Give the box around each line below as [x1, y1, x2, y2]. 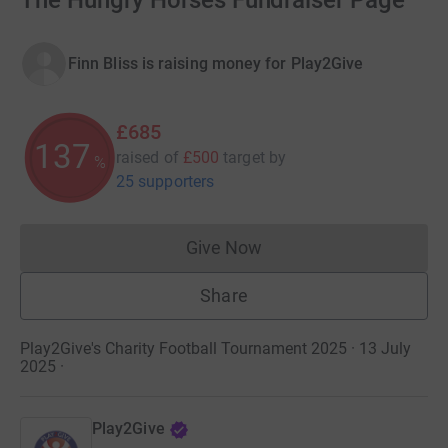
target [223, 148, 265, 167]
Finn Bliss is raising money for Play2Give [68, 54, 364, 73]
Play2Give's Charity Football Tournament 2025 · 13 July [20, 339, 411, 358]
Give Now [185, 237, 263, 258]
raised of [116, 148, 179, 167]
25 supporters [116, 172, 215, 191]
